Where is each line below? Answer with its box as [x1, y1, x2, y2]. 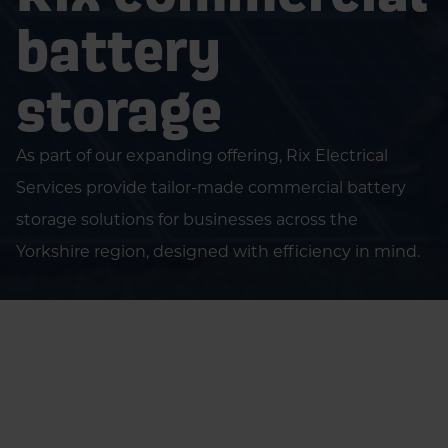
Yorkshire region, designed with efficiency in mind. [16, 242, 420, 261]
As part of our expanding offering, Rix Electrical [16, 146, 388, 165]
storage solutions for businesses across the [16, 210, 358, 229]
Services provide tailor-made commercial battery [16, 178, 406, 197]
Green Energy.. [192, 404, 275, 419]
